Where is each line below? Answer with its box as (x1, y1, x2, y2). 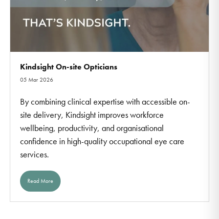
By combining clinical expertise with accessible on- (20, 95, 190, 107)
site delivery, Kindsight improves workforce (20, 109, 164, 120)
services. (20, 148, 49, 160)
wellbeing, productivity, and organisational (20, 122, 164, 133)
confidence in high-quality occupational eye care (20, 135, 184, 147)
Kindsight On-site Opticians (20, 61, 117, 72)
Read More (27, 177, 53, 185)
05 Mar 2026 (20, 75, 53, 84)
